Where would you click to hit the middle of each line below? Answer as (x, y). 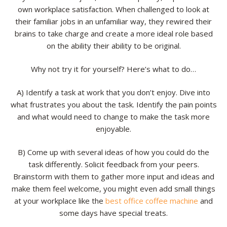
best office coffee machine (152, 201)
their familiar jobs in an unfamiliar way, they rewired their (113, 21)
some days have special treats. (113, 213)
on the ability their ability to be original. (113, 46)
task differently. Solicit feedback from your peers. (113, 164)
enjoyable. (113, 129)
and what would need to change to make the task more (113, 117)
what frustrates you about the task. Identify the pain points (113, 104)
